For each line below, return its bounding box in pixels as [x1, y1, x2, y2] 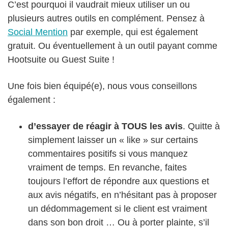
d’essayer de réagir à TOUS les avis [28, 121, 183, 131]
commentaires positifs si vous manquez [28, 148, 188, 159]
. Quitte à [183, 121, 220, 131]
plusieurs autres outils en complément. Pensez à [8, 13, 205, 23]
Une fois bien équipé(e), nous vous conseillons [8, 80, 197, 91]
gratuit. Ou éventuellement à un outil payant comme [8, 40, 217, 51]
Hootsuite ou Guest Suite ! [8, 54, 115, 65]
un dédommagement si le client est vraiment [28, 203, 207, 214]
